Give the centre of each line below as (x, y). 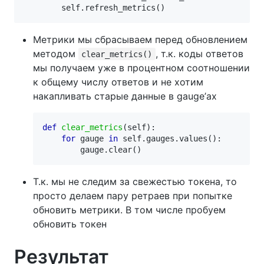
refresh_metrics (120, 7)
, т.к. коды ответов (199, 53)
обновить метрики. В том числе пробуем (129, 209)
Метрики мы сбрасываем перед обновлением (140, 39)
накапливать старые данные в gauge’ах (125, 96)
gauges (160, 138)
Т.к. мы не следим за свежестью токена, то (135, 181)
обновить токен (70, 224)
